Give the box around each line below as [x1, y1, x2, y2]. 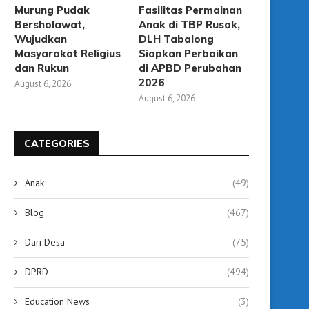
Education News [25, 295, 90, 308]
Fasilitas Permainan [139, 3, 243, 17]
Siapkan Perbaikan [139, 46, 239, 60]
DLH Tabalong [139, 32, 215, 46]
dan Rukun [14, 61, 69, 74]
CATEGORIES [24, 137, 90, 150]
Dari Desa [25, 235, 65, 248]
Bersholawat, [14, 17, 85, 31]
